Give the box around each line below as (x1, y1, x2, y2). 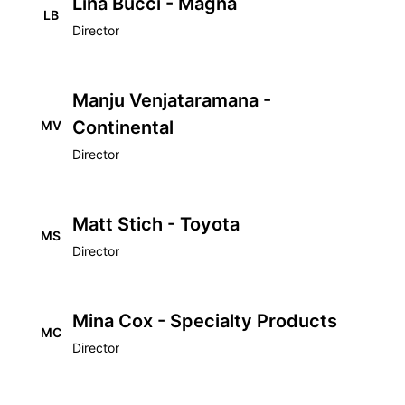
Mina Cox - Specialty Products (72, 310, 337, 332)
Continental (72, 117, 174, 138)
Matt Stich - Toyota (72, 213, 240, 235)
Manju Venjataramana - (72, 89, 271, 111)
